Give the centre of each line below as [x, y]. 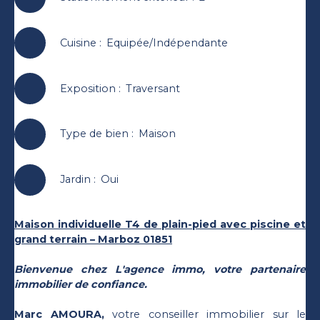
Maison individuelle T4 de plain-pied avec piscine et [160, 224]
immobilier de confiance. [81, 284]
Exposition [87, 88]
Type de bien [94, 134]
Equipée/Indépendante [167, 42]
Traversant [152, 88]
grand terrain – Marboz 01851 [93, 239]
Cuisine [78, 42]
